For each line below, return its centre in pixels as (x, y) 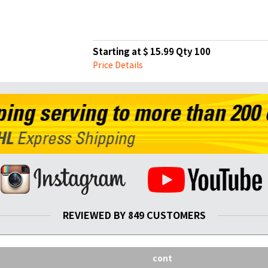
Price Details (118, 65)
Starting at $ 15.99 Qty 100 (151, 52)
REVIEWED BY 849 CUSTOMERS (134, 215)
